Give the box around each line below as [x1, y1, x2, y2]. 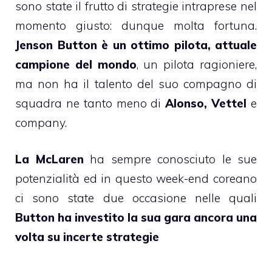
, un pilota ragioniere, [136, 56, 257, 72]
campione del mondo [15, 56, 137, 72]
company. [15, 115, 67, 130]
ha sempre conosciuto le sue [83, 152, 257, 167]
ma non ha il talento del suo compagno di [15, 76, 257, 91]
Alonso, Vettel [165, 95, 247, 110]
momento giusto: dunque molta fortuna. [15, 18, 257, 33]
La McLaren [15, 152, 84, 167]
